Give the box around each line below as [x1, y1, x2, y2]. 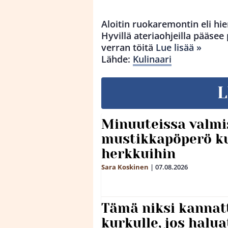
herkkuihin [101, 146, 176, 161]
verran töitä [101, 41, 156, 53]
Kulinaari [133, 53, 172, 65]
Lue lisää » [156, 41, 202, 53]
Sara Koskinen [101, 162, 149, 172]
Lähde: [101, 53, 133, 65]
